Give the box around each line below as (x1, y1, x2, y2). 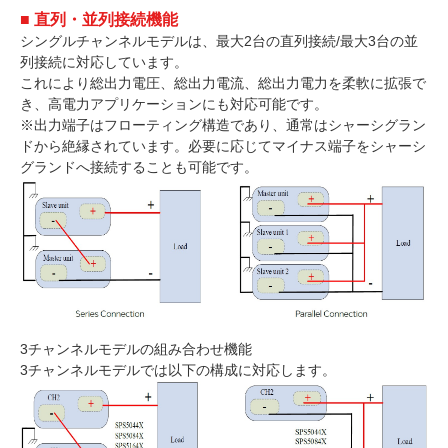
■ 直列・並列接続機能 (20, 10, 178, 28)
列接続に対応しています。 (20, 53, 188, 70)
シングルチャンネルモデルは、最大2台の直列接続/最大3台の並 (20, 32, 418, 49)
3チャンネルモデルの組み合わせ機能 (20, 340, 252, 357)
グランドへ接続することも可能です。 (20, 158, 258, 175)
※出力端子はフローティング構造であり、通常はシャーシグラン (20, 116, 426, 133)
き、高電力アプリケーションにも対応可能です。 (20, 95, 328, 112)
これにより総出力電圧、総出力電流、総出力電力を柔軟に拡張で (20, 74, 426, 91)
